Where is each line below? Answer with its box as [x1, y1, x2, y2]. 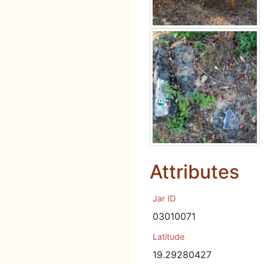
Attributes [150, 160, 239, 183]
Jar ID [153, 193, 176, 203]
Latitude [153, 232, 184, 242]
